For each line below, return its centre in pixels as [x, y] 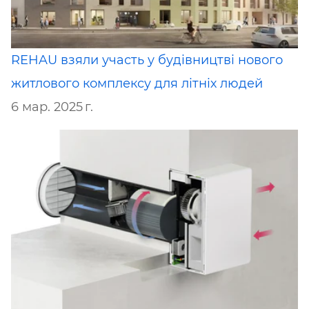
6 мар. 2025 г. [52, 107]
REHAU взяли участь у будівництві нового [147, 60]
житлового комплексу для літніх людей [137, 83]
